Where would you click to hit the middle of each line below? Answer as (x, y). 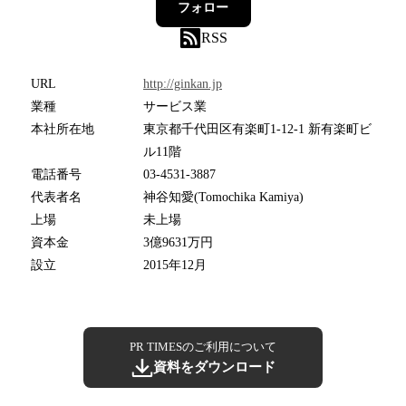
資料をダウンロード (214, 367)
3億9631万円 (178, 243)
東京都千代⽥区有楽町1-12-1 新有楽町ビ (257, 130)
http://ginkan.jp (183, 84)
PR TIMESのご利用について (203, 347)
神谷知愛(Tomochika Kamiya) (223, 198)
